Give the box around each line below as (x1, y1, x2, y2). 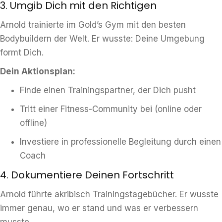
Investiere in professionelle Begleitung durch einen (20, 137, 221, 147)
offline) (20, 118, 47, 128)
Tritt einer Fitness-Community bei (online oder (20, 104, 202, 114)
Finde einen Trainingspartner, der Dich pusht (20, 85, 196, 95)
